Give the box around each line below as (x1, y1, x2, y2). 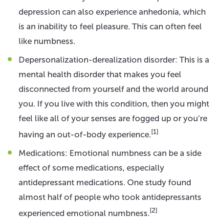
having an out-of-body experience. (19, 129, 151, 139)
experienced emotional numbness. (19, 208, 150, 218)
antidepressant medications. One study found (19, 177, 191, 187)
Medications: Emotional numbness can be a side (19, 148, 201, 158)
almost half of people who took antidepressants (19, 192, 201, 202)
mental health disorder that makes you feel (19, 69, 181, 79)
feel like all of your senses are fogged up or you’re (19, 113, 207, 123)
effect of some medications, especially (19, 162, 164, 173)
